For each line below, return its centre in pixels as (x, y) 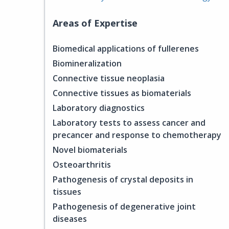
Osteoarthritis (82, 165)
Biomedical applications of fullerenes (126, 49)
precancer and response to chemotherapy (137, 135)
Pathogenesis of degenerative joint (124, 207)
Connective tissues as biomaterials (122, 93)
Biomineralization (87, 63)
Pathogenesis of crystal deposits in (123, 179)
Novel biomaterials (90, 150)
